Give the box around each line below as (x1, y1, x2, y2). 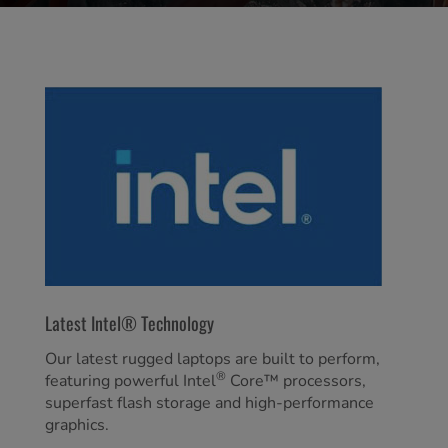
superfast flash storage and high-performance (45, 391, 374, 414)
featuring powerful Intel (45, 369, 216, 392)
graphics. (45, 413, 113, 436)
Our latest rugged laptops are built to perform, (45, 347, 380, 370)
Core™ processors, (226, 369, 366, 392)
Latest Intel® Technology (45, 309, 214, 336)
